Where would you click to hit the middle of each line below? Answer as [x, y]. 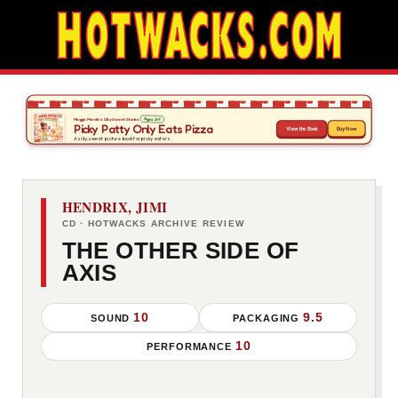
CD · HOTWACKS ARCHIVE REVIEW [153, 223]
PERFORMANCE [191, 347]
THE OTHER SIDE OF [180, 251]
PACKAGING [268, 318]
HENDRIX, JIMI [115, 207]
